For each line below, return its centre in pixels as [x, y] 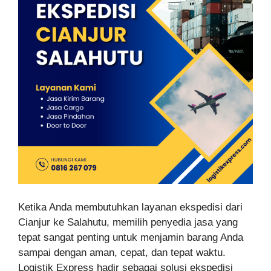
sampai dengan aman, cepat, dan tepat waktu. [122, 252]
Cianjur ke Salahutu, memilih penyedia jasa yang [128, 222]
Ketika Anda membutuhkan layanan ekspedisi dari [130, 207]
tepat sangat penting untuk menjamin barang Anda [131, 237]
